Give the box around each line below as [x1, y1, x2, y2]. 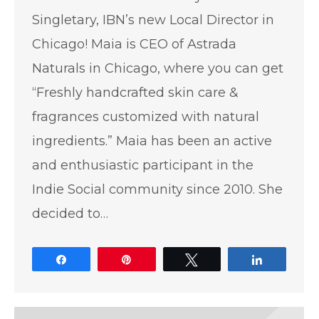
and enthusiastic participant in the [32, 157, 253, 173]
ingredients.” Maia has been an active [32, 132, 272, 149]
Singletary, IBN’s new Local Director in [32, 11, 274, 28]
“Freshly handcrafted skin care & [32, 84, 239, 100]
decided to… [32, 205, 108, 221]
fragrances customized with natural [32, 108, 259, 125]
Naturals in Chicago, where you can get [32, 60, 283, 76]
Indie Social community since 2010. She [32, 181, 283, 197]
